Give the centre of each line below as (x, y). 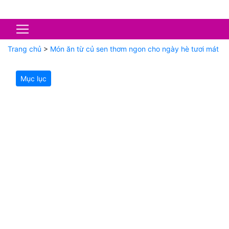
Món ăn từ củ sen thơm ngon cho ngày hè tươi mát (134, 49)
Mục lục (33, 78)
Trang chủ (25, 49)
